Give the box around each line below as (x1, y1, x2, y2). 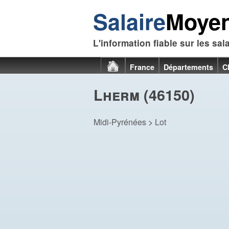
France (130, 62, 154, 72)
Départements (164, 62, 213, 72)
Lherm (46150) (94, 84, 195, 105)
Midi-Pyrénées (94, 116, 146, 128)
